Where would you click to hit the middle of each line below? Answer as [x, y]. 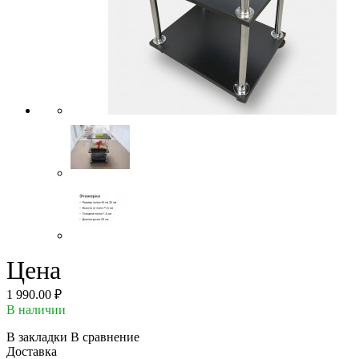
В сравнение [105, 337]
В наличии [36, 309]
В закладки [37, 337]
